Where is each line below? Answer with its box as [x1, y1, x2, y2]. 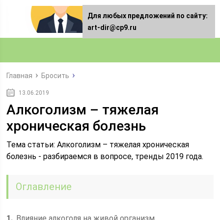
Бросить [41, 72, 70, 80]
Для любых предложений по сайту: [87, 12, 208, 20]
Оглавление [16, 181, 72, 192]
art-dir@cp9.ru [87, 24, 137, 31]
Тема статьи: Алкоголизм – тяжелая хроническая [6, 140, 190, 149]
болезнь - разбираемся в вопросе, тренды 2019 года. [6, 152, 204, 161]
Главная [6, 72, 33, 80]
